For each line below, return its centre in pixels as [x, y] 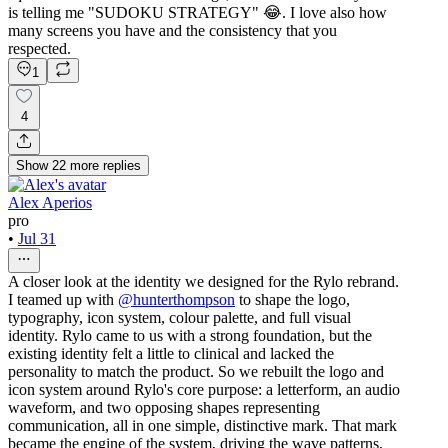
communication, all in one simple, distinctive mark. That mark [202, 425]
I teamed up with [63, 299]
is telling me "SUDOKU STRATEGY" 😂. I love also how [197, 12]
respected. [39, 48]
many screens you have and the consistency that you [172, 30]
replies [122, 165]
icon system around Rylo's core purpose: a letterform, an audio [204, 389]
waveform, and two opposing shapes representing [164, 407]
